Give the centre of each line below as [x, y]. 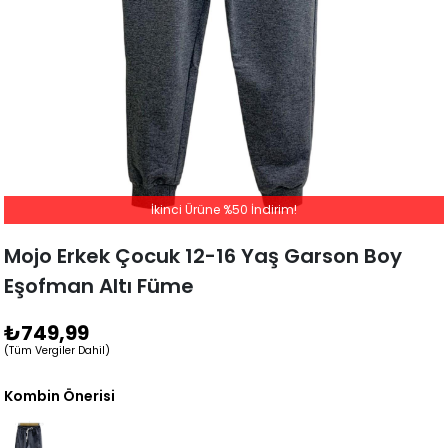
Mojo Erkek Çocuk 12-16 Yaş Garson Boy [203, 255]
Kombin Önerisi [60, 395]
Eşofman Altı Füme [99, 285]
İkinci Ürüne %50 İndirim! [224, 209]
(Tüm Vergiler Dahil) [57, 350]
